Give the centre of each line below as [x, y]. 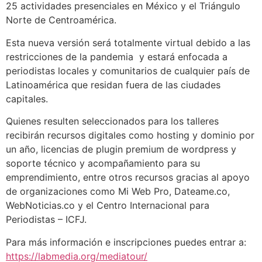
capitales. [28, 99]
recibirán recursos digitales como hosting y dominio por [130, 135]
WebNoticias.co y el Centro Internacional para [108, 206]
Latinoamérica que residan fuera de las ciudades [113, 85]
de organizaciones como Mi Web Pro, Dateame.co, [118, 192]
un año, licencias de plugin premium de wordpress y [121, 149]
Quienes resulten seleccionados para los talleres [112, 121]
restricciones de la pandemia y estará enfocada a [117, 56]
